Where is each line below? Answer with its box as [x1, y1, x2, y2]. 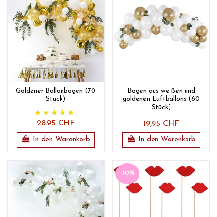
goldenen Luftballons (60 [123, 95, 200, 103]
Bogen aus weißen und [127, 87, 195, 94]
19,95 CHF [143, 120, 179, 128]
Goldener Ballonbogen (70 [16, 87, 96, 94]
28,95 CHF [37, 119, 75, 127]
